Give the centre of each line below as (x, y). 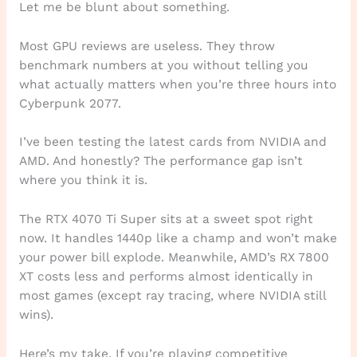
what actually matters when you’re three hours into (177, 84)
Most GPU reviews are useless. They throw (147, 46)
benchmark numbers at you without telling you (163, 65)
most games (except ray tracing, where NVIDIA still (172, 296)
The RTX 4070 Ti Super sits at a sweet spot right (166, 220)
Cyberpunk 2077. (70, 103)
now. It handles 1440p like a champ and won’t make (178, 239)
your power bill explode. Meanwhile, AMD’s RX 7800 (174, 258)
